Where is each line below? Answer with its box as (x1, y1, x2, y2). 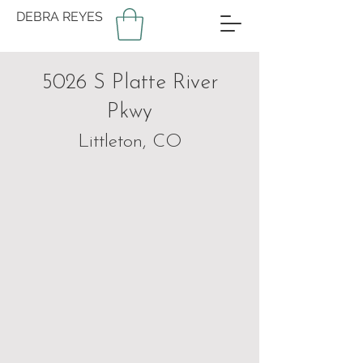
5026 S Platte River (41, 72, 218, 95)
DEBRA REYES (16, 9, 103, 24)
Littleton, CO (77, 133, 182, 152)
